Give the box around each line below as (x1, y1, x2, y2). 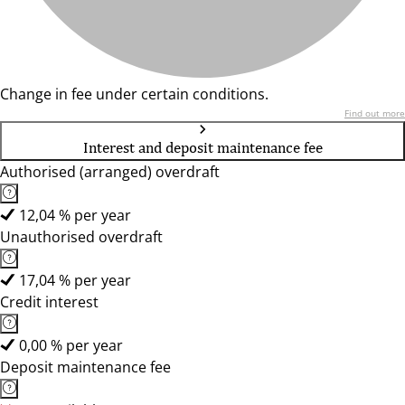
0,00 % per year (19, 335, 123, 355)
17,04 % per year (19, 270, 131, 290)
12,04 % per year (19, 205, 131, 225)
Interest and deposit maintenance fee (82, 138, 323, 156)
